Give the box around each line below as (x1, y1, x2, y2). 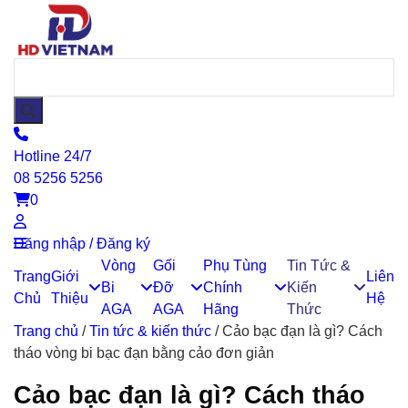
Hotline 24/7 (14, 148, 92, 164)
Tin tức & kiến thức (89, 323, 211, 339)
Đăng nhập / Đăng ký (14, 236, 150, 251)
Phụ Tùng (203, 258, 268, 273)
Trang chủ (14, 323, 78, 339)
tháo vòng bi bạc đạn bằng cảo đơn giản (14, 345, 274, 361)
